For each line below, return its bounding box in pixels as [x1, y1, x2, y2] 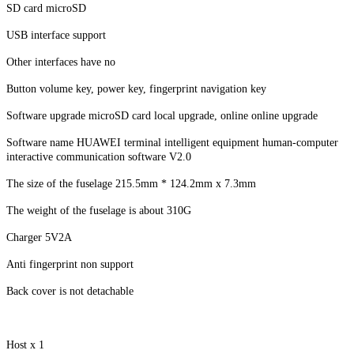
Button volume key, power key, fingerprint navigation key [6, 83, 266, 96]
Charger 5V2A [6, 232, 72, 244]
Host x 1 [6, 339, 44, 352]
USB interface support [6, 29, 106, 42]
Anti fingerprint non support [6, 258, 134, 271]
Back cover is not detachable [6, 285, 134, 298]
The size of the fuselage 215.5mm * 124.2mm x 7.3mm [6, 178, 256, 190]
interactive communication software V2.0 [6, 151, 191, 164]
